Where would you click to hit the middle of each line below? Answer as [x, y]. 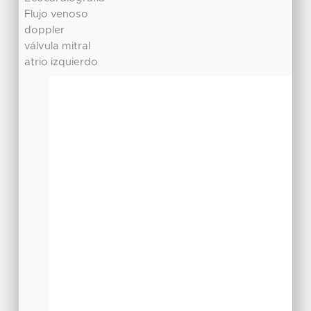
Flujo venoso [57, 15]
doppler [45, 31]
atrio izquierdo [61, 62]
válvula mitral [58, 47]
